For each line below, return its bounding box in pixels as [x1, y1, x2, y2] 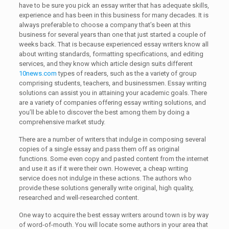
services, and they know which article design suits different [18, 60, 193, 67]
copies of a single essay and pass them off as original [18, 145, 179, 153]
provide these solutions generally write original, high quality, [18, 184, 194, 192]
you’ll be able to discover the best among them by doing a [18, 108, 190, 116]
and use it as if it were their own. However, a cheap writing [18, 165, 188, 172]
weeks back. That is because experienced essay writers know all [18, 40, 209, 48]
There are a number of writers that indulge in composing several [18, 135, 206, 143]
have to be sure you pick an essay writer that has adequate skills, [18, 2, 209, 9]
